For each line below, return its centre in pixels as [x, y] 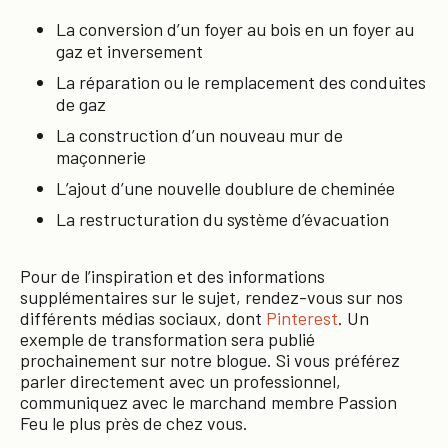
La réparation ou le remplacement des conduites [241, 82]
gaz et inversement [129, 51]
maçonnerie [101, 157]
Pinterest [302, 318]
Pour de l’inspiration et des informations [172, 276]
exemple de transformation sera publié [167, 339]
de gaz [81, 104]
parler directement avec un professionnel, [180, 381]
